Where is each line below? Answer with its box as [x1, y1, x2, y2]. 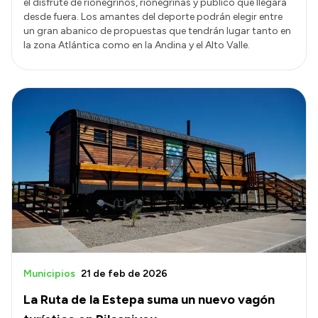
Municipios [23, 268, 75, 280]
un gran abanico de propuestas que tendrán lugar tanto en [23, 24, 291, 37]
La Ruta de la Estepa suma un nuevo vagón [23, 292, 275, 308]
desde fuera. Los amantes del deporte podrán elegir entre [23, 10, 283, 23]
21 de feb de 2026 [81, 268, 168, 280]
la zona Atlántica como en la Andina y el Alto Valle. [23, 38, 250, 51]
